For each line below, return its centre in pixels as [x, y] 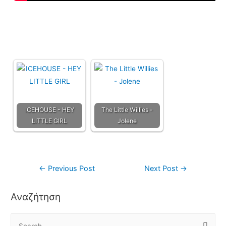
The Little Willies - [127, 110]
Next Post [162, 169]
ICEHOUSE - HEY [49, 110]
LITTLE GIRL [50, 121]
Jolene [127, 121]
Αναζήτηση [36, 197]
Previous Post [70, 169]
